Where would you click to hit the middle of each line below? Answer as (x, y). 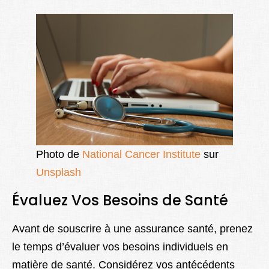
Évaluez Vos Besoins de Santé (120, 200)
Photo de (59, 154)
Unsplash (59, 172)
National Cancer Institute (141, 154)
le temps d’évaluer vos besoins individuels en (120, 246)
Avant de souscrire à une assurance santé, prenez (132, 228)
